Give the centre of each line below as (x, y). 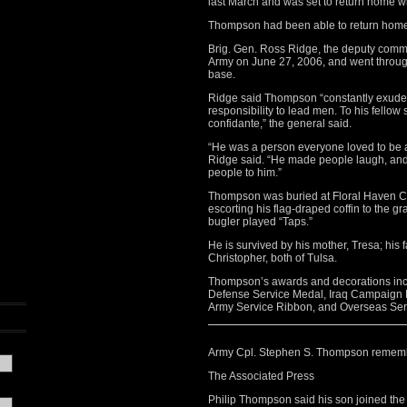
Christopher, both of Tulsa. (273, 258)
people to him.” (245, 173)
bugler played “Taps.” (260, 222)
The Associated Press (261, 376)
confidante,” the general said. (280, 124)
